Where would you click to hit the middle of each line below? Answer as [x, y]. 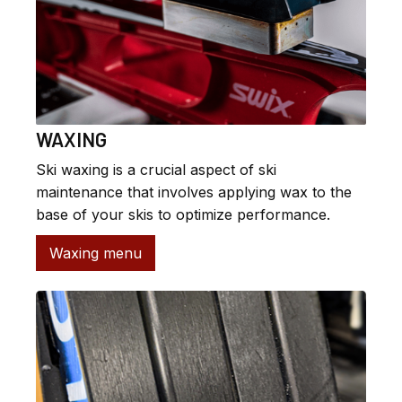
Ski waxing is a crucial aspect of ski [156, 170]
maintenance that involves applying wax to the [194, 192]
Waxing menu [96, 253]
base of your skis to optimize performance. [183, 215]
